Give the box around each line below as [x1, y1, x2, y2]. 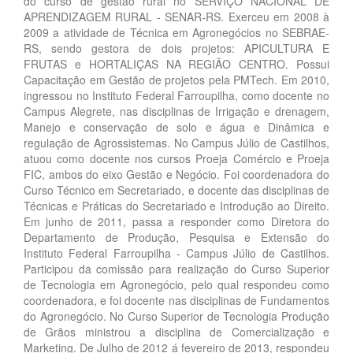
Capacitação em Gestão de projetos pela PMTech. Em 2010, [24, 71, 329, 87]
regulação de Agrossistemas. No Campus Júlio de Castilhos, [24, 134, 329, 150]
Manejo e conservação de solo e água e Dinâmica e [24, 118, 329, 135]
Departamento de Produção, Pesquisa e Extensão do [24, 229, 329, 245]
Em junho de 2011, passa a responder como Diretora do [24, 213, 329, 229]
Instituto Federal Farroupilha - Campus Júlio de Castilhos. [24, 244, 329, 261]
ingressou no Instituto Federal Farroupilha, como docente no [24, 87, 329, 103]
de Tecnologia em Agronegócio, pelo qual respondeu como [24, 276, 329, 292]
